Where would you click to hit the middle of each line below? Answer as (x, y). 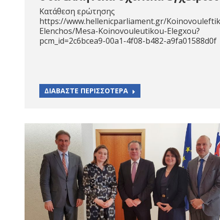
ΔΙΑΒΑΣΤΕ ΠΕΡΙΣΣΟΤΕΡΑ (86, 91)
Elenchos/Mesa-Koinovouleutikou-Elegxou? (120, 31)
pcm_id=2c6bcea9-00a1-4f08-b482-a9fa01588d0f (128, 41)
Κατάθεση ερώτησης (77, 11)
